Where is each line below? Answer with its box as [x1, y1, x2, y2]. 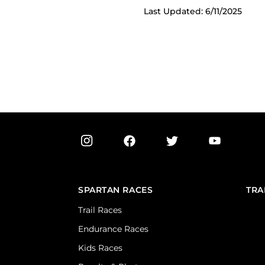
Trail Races [78, 205, 122, 215]
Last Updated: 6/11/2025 [144, 6, 242, 17]
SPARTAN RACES [78, 185, 153, 195]
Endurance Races [78, 224, 148, 234]
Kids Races [78, 243, 122, 253]
